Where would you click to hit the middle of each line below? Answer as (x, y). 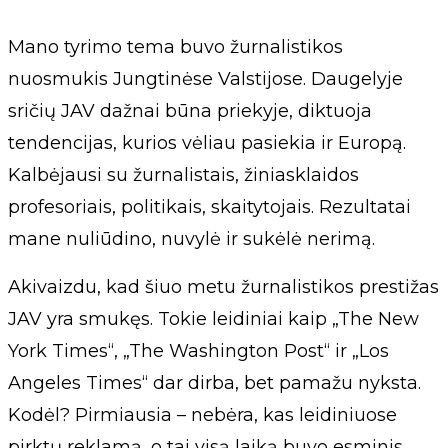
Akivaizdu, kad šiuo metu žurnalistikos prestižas (223, 286)
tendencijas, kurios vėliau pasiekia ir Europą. (207, 142)
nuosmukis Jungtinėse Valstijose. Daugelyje (205, 78)
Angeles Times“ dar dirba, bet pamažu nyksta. (214, 382)
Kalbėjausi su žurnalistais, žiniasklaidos (183, 174)
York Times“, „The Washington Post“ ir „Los (198, 350)
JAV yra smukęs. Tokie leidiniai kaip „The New (213, 318)
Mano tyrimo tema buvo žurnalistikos (175, 46)
